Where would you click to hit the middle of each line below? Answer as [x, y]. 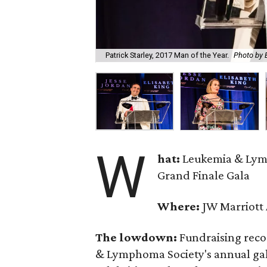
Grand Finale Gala [204, 175]
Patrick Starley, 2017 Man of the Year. [167, 55]
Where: [180, 206]
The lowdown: [137, 237]
